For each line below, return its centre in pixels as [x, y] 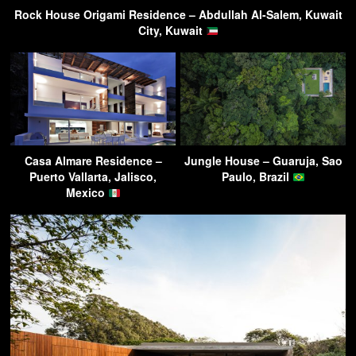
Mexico [87, 193]
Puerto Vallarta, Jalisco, [93, 177]
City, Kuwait [172, 31]
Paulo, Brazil [257, 177]
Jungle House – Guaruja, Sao [263, 161]
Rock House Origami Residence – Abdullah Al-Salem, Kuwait [178, 15]
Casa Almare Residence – [93, 161]
